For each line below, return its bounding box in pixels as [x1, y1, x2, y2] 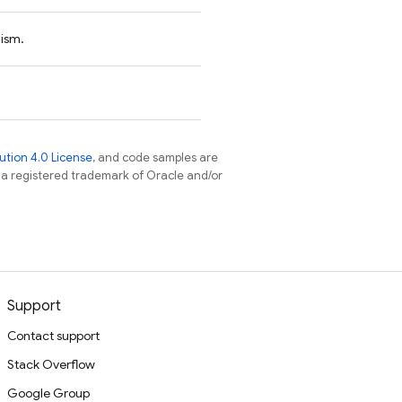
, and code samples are [92, 150, 218, 165]
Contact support [7, 328, 100, 344]
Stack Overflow [7, 356, 95, 372]
